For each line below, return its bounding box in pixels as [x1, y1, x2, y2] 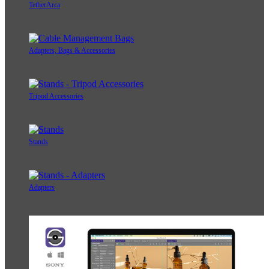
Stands [29, 138, 48, 147]
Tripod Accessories [29, 92, 83, 101]
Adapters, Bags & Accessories [29, 46, 115, 55]
